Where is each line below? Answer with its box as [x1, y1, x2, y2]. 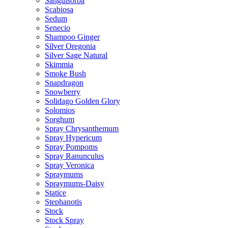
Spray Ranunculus [45, 151, 104, 160]
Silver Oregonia [45, 41, 96, 50]
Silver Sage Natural [45, 50, 107, 60]
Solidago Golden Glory [45, 96, 120, 105]
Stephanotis [45, 197, 82, 206]
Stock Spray [45, 215, 84, 224]
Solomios [45, 105, 75, 115]
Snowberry [45, 87, 80, 96]
